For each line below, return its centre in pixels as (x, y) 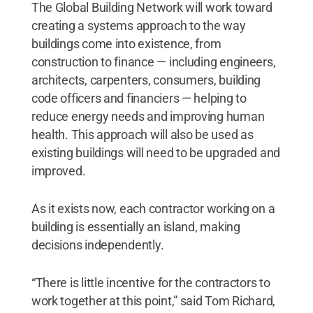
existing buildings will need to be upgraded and (156, 152)
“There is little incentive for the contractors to (151, 282)
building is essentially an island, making (136, 226)
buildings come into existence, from (126, 43)
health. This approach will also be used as (142, 134)
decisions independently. (97, 245)
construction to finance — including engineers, (153, 61)
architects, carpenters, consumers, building (146, 80)
